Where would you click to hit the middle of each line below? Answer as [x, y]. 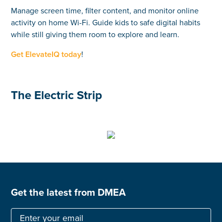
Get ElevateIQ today [46, 54]
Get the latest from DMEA [69, 192]
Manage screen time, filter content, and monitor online [105, 10]
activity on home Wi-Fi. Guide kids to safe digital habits [106, 22]
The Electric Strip [57, 95]
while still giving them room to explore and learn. [95, 34]
